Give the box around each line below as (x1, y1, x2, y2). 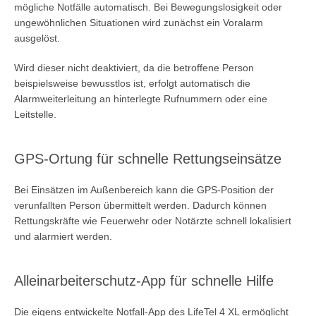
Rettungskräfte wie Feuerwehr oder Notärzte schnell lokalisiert (14, 214, 291, 226)
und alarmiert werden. (14, 230, 112, 242)
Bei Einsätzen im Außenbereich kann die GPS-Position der (14, 183, 274, 195)
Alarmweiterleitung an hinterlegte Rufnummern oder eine (14, 92, 267, 104)
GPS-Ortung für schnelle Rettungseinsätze (14, 150, 281, 166)
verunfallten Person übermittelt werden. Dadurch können (14, 199, 267, 211)
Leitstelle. (14, 108, 56, 120)
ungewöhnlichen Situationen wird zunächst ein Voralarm (14, 16, 263, 28)
